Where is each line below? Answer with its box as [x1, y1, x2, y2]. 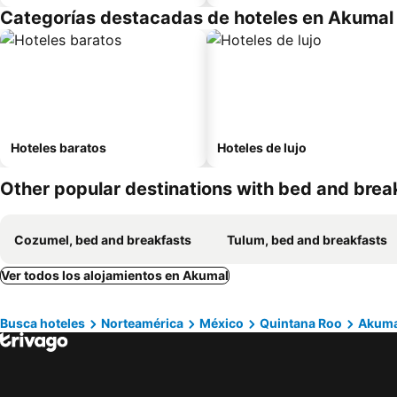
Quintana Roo [260, 315, 342, 331]
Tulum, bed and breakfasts [227, 232, 387, 247]
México [199, 315, 244, 331]
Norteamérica [101, 315, 183, 331]
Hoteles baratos [11, 140, 106, 155]
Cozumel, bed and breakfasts [14, 232, 191, 247]
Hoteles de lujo [217, 140, 307, 155]
